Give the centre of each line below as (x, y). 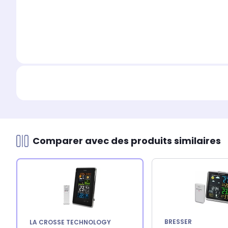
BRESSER (178, 222)
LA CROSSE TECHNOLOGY (70, 222)
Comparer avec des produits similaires (127, 141)
